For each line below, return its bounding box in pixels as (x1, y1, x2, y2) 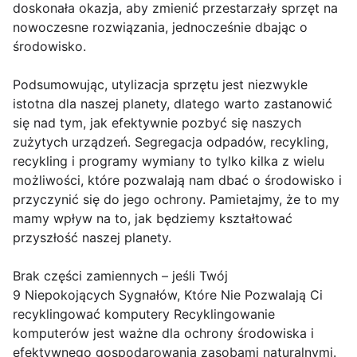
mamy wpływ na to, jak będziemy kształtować (13, 210, 292, 227)
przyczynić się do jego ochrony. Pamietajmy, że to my (13, 191, 339, 208)
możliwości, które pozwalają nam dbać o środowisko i (13, 172, 342, 189)
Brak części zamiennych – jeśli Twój (13, 268, 228, 284)
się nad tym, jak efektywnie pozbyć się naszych (13, 115, 301, 131)
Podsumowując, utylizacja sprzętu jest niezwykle (13, 76, 308, 93)
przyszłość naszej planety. (13, 229, 171, 246)
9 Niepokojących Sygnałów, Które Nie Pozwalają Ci (13, 287, 323, 304)
